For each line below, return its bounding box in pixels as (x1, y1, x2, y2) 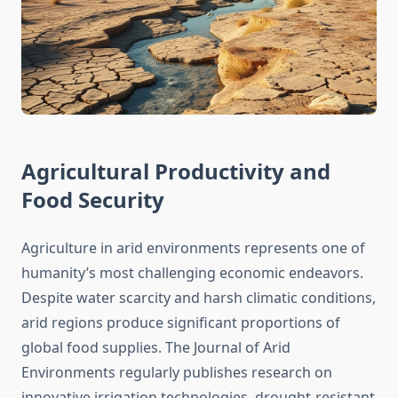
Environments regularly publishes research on (21, 362, 332, 383)
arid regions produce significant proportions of (21, 313, 340, 333)
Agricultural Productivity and (21, 156, 330, 187)
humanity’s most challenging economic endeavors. (21, 263, 363, 283)
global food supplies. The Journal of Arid (21, 338, 291, 358)
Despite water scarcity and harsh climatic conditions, (21, 288, 376, 308)
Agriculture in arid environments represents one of (21, 238, 365, 259)
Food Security (21, 185, 164, 215)
